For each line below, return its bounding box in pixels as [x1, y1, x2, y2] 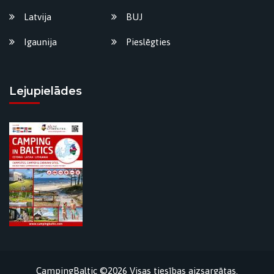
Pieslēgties [126, 36, 171, 47]
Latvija [24, 12, 51, 23]
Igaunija [24, 36, 57, 47]
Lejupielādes [9, 84, 82, 98]
